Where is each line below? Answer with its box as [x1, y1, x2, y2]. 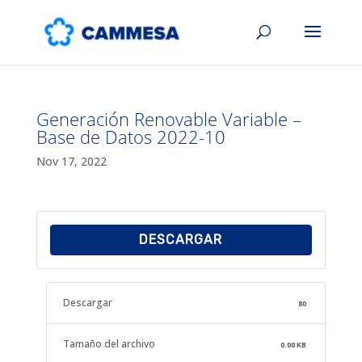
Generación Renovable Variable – [36, 107, 301, 131]
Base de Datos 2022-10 [36, 124, 225, 149]
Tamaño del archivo [62, 337, 155, 351]
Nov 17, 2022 [36, 154, 107, 169]
